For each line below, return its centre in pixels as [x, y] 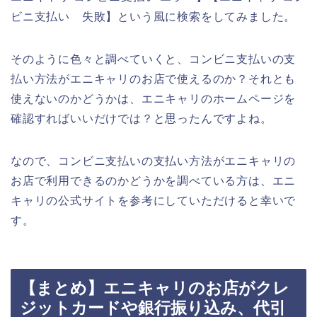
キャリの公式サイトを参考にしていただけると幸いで [154, 200]
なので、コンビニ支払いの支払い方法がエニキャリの [154, 161]
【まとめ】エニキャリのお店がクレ [155, 288]
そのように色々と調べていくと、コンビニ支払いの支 [154, 59]
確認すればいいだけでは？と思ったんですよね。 [142, 118]
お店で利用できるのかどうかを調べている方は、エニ [154, 180]
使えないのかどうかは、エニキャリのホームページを [154, 98]
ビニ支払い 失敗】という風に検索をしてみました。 [154, 16]
